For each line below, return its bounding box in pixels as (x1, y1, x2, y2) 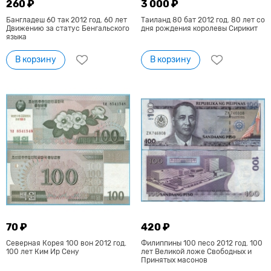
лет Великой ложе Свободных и (140, 247, 252, 256)
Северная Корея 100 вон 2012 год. (6, 238, 126, 247)
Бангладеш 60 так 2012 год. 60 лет (6, 16, 127, 25)
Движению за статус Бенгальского (6, 24, 129, 33)
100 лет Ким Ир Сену (6, 247, 79, 256)
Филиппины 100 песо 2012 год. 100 (140, 238, 263, 247)
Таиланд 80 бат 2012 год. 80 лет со (140, 16, 265, 25)
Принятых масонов (140, 255, 207, 264)
